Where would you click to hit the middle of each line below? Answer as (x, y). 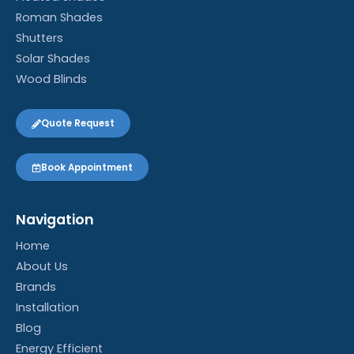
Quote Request (77, 124)
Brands (36, 287)
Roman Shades (59, 18)
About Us (42, 267)
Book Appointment (87, 167)
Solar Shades (53, 59)
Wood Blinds (51, 79)
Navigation (55, 220)
